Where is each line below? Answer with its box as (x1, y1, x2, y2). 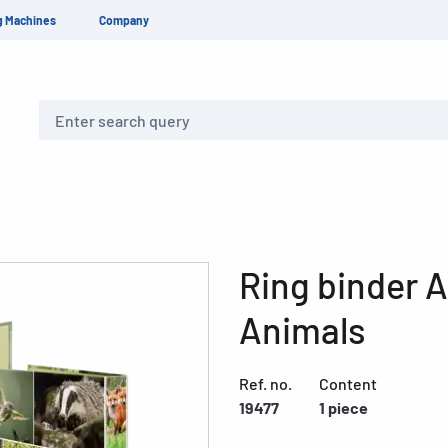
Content (319, 374, 377, 393)
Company (99, 13, 149, 27)
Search (38, 104, 76, 118)
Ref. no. (239, 374, 292, 393)
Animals (239, 308, 366, 351)
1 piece (319, 398, 368, 417)
